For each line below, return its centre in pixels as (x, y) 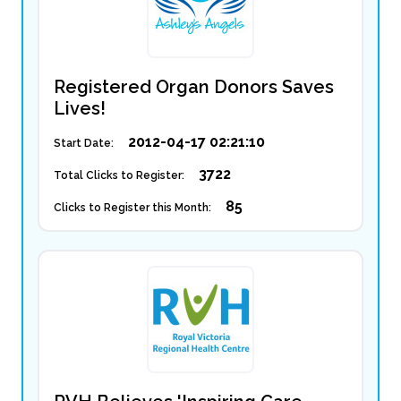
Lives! (80, 108)
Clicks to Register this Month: (132, 208)
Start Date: (84, 143)
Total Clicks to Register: (119, 175)
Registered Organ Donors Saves (194, 87)
